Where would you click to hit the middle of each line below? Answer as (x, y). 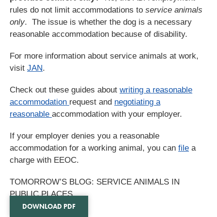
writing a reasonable (156, 90)
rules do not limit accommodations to (77, 10)
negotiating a (137, 102)
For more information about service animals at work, (104, 56)
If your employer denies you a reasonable (85, 136)
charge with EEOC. (44, 160)
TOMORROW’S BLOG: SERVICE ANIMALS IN (95, 182)
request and (92, 102)
